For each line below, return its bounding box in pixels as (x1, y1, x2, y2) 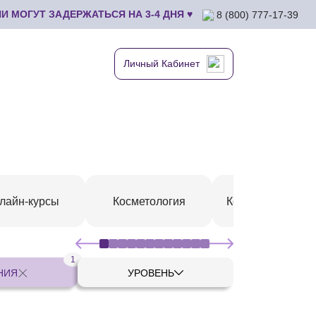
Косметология (112, 195, 186, 207)
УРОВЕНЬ (127, 267, 174, 279)
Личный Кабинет (123, 58, 200, 69)
